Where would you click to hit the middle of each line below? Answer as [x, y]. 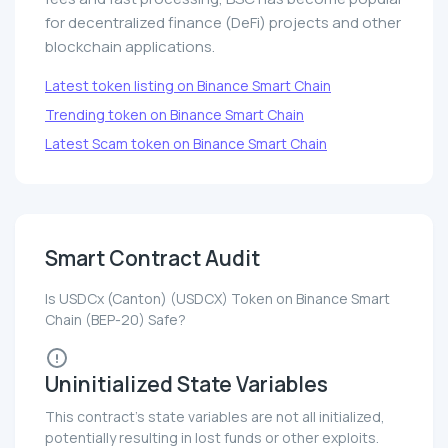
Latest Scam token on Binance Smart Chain [186, 144]
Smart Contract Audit [152, 258]
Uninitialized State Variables [186, 384]
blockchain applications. [130, 47]
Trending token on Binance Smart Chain [174, 115]
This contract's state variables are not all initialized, [215, 417]
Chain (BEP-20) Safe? [115, 320]
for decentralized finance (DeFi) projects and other [223, 23]
